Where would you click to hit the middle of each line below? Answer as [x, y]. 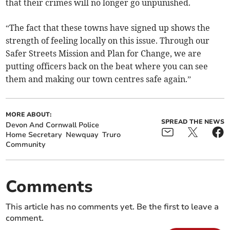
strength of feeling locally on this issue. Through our [108, 41]
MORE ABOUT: [29, 115]
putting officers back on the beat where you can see [107, 66]
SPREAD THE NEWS [193, 121]
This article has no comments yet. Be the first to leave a [112, 207]
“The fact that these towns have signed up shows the [108, 28]
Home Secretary [34, 135]
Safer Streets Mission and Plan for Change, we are [104, 54]
